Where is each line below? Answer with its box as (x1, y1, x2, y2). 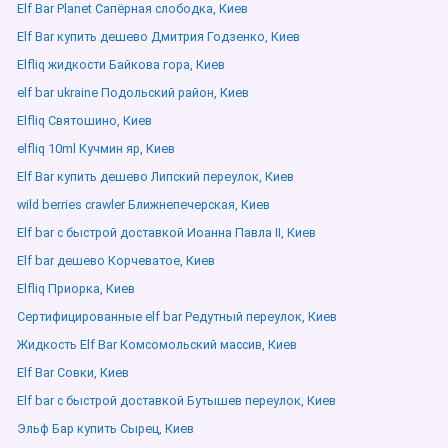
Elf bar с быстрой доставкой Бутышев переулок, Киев (17, 393, 336, 408)
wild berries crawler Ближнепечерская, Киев (17, 197, 270, 212)
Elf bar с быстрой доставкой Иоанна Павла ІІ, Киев (17, 225, 316, 240)
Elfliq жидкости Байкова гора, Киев (17, 57, 225, 72)
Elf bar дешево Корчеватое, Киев (17, 253, 215, 268)
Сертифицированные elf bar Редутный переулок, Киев (17, 309, 337, 324)
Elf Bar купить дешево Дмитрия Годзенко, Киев (17, 29, 300, 44)
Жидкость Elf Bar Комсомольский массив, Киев (17, 337, 297, 352)
